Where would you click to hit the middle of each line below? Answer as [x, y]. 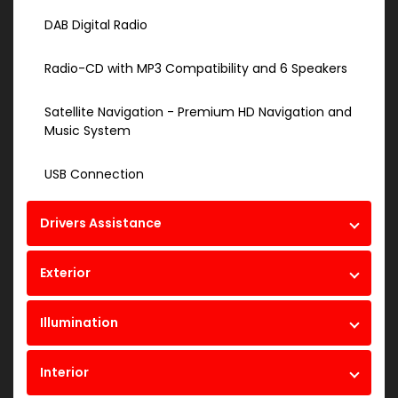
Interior [64, 373]
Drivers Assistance [101, 223]
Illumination [79, 323]
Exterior [65, 273]
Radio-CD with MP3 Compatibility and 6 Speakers [196, 69]
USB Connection [94, 175]
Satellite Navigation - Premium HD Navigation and [198, 112]
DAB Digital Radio [96, 25]
